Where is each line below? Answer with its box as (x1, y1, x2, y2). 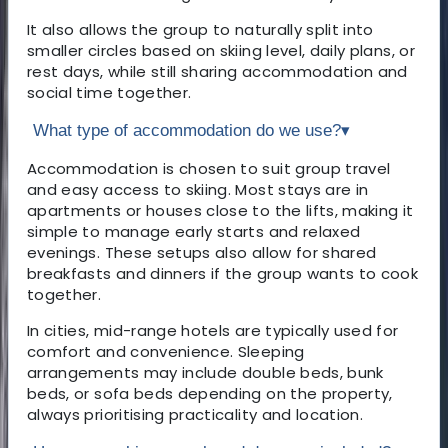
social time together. (27, 81, 192, 103)
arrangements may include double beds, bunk (27, 361, 384, 383)
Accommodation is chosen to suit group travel (27, 157, 391, 179)
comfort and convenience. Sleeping (27, 340, 305, 362)
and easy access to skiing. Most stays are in (27, 178, 369, 200)
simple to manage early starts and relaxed (27, 220, 361, 242)
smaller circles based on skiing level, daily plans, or (27, 39, 415, 61)
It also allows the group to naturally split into (27, 18, 374, 40)
